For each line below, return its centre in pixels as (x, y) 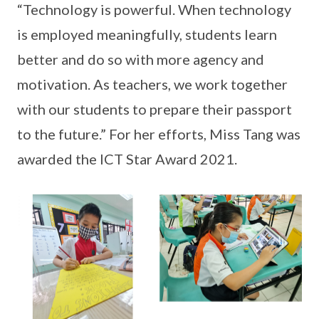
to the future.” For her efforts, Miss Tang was (159, 134)
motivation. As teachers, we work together (152, 84)
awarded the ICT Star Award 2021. (127, 159)
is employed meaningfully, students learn (147, 34)
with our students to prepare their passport (155, 109)
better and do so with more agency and (141, 59)
